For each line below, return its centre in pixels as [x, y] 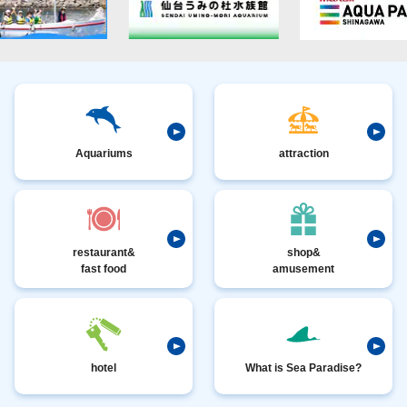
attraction [303, 153]
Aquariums [104, 153]
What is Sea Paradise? [303, 368]
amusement [303, 268]
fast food [104, 268]
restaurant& [104, 252]
